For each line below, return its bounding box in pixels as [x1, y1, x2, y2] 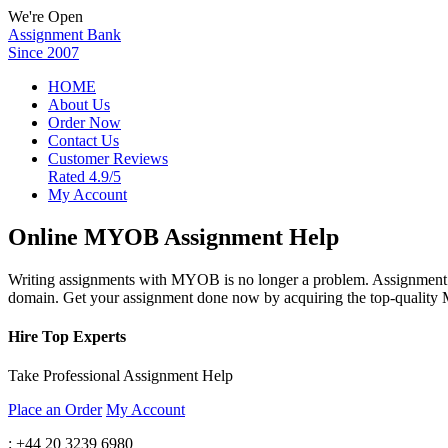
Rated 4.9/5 [48, 168, 121, 185]
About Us [48, 96, 110, 113]
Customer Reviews [48, 150, 168, 167]
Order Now [48, 114, 121, 131]
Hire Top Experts [8, 328, 126, 346]
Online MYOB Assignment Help [8, 223, 339, 250]
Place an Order [8, 401, 102, 419]
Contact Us [48, 132, 119, 149]
